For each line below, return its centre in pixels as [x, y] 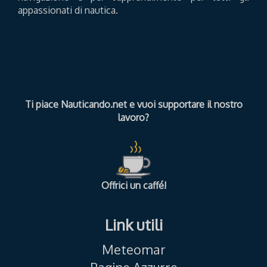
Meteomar [133, 249]
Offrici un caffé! [133, 185]
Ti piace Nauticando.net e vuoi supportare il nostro [133, 104]
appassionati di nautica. [68, 10]
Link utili [133, 224]
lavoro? [133, 117]
